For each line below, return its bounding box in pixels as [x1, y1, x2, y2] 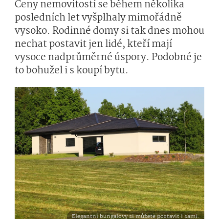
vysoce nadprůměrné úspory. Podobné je [15, 50, 202, 66]
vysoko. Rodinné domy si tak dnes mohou [15, 23, 204, 39]
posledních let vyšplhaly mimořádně [15, 10, 182, 26]
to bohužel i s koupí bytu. [15, 63, 129, 79]
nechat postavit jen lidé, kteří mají [15, 37, 172, 52]
